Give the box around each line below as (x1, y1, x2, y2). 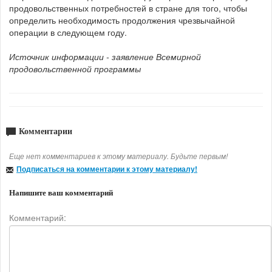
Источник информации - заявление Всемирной (9, 50, 201, 63)
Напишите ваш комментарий (9, 188, 113, 197)
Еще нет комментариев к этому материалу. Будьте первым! (9, 150, 228, 161)
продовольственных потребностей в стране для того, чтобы (9, 1, 247, 14)
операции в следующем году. (9, 25, 127, 38)
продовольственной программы (9, 62, 141, 75)
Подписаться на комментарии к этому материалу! (16, 163, 197, 174)
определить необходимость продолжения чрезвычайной (9, 13, 235, 26)
